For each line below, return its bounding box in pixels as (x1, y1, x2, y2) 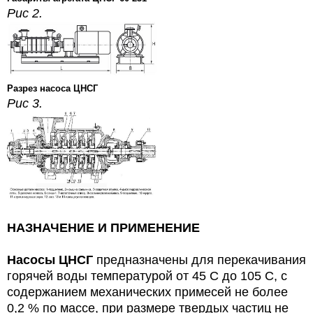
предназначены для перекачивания (93, 252, 306, 267)
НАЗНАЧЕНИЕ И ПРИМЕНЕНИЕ (7, 220, 200, 235)
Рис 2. (7, 6, 46, 21)
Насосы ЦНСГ (7, 252, 93, 267)
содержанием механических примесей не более (7, 284, 288, 299)
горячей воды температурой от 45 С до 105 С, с (7, 268, 287, 283)
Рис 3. (7, 96, 46, 110)
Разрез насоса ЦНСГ (7, 82, 98, 94)
